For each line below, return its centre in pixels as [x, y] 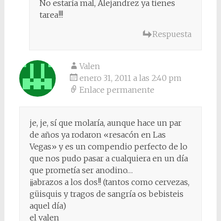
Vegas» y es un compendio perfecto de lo [108, 146]
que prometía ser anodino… [81, 170]
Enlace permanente [117, 90]
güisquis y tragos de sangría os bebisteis [106, 194]
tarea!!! [51, 15]
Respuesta [172, 34]
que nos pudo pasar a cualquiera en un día [109, 158]
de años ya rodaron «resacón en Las [97, 134]
